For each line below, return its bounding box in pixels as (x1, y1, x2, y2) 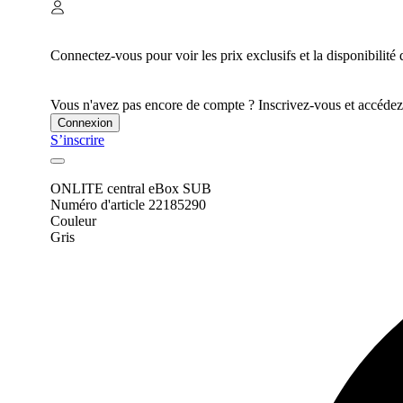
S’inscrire (50, 132, 104, 148)
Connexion (58, 116, 112, 130)
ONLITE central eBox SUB (50, 181, 211, 197)
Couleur (50, 213, 96, 229)
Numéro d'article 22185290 (50, 197, 206, 213)
